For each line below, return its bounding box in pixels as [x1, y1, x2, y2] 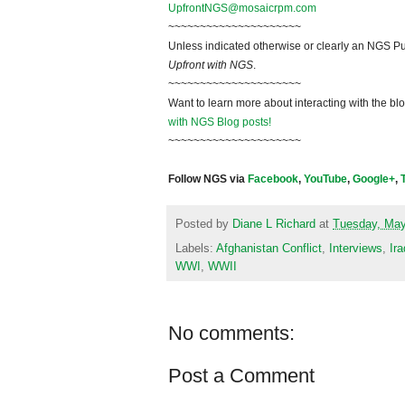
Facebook [248, 173, 298, 186]
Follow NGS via [168, 173, 248, 186]
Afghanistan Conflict [216, 241, 322, 255]
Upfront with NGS [168, 59, 253, 72]
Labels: [175, 241, 216, 255]
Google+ [353, 173, 395, 186]
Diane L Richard [232, 217, 316, 231]
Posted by [175, 217, 232, 231]
